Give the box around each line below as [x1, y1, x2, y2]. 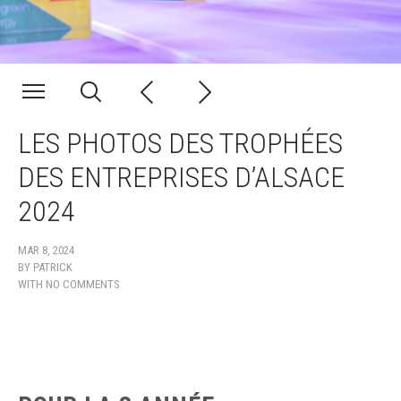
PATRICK [33, 260, 73, 274]
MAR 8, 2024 [18, 243, 74, 257]
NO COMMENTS [46, 277, 120, 291]
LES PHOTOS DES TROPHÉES [18, 126, 343, 160]
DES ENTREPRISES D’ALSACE [18, 160, 345, 194]
